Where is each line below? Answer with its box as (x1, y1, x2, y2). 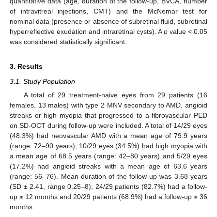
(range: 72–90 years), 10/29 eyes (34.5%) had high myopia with (10, 142, 207, 150)
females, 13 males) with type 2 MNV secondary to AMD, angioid (10, 101, 207, 109)
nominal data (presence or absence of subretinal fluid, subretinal (10, 17, 207, 26)
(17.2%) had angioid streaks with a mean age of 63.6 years (10, 162, 207, 170)
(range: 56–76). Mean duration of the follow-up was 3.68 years (10, 172, 207, 181)
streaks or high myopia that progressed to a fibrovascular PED (10, 111, 207, 120)
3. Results (10, 62, 43, 71)
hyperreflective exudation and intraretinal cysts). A (10, 28, 164, 36)
